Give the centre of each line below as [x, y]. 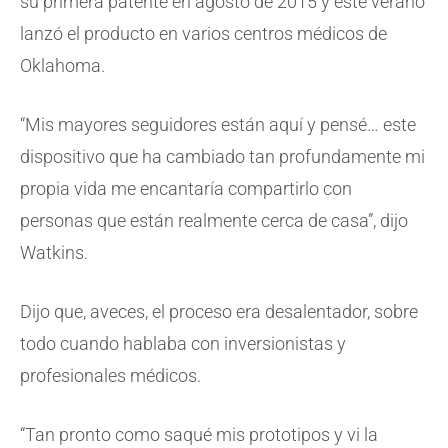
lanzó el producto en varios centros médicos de [203, 34]
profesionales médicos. [110, 376]
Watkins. [54, 253]
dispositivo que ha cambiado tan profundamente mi [222, 157]
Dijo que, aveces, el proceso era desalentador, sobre [219, 312]
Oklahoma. [62, 66]
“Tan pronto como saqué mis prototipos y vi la [199, 435]
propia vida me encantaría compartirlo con [186, 189]
